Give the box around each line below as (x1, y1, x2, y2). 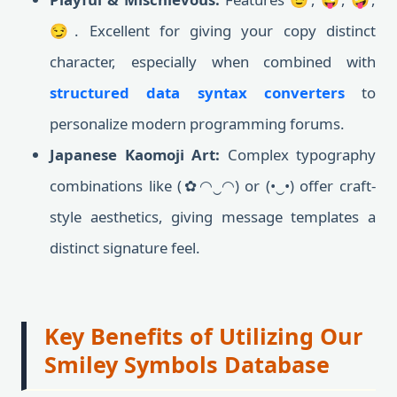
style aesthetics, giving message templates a (50, 206, 376, 227)
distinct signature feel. (50, 237, 200, 258)
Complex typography (220, 144, 376, 165)
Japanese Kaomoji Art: (50, 144, 220, 165)
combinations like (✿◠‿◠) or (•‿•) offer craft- (50, 175, 376, 196)
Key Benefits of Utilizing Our (44, 321, 362, 351)
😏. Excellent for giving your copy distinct (50, 20, 376, 41)
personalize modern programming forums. (50, 113, 345, 134)
